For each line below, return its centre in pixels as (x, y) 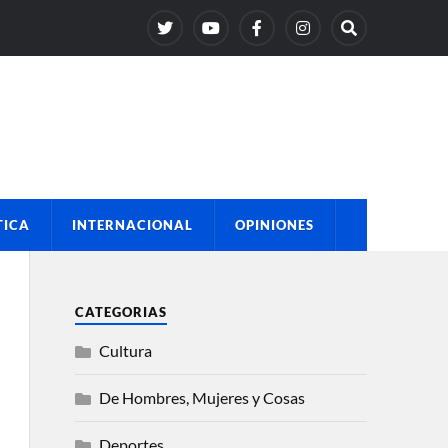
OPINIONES (274, 225)
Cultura (125, 350)
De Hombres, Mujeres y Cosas (201, 397)
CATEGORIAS (120, 312)
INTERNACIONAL (132, 225)
